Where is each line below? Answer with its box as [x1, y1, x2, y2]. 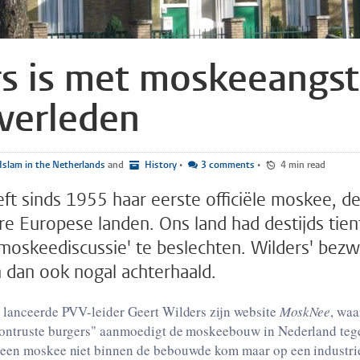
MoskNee [279, 302, 331, 321]
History [142, 158, 177, 171]
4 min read [288, 158, 325, 171]
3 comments [201, 158, 255, 171]
